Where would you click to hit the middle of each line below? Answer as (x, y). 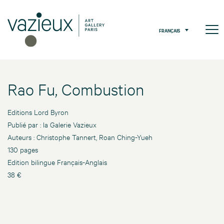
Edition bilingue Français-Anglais (57, 162)
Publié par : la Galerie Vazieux (52, 124)
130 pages (23, 149)
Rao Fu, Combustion (76, 89)
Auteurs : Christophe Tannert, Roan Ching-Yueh (80, 137)
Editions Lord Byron (38, 112)
